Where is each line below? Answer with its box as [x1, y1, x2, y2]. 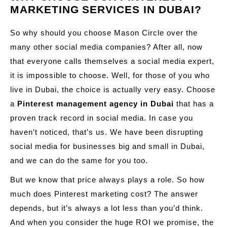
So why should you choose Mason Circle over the [10, 28, 198, 37]
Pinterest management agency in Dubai [17, 99, 174, 108]
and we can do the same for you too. [10, 156, 148, 165]
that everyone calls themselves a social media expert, [10, 56, 214, 65]
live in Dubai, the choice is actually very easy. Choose [10, 85, 215, 94]
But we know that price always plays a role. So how [10, 175, 205, 184]
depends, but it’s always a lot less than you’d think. [10, 203, 203, 212]
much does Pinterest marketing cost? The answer [10, 189, 198, 198]
